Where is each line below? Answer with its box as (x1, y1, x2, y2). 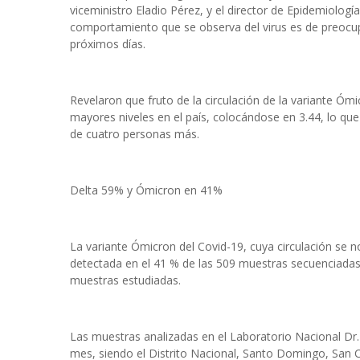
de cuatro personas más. (70, 126, 199, 141)
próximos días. (70, 36, 145, 51)
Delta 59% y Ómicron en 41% (70, 182, 223, 198)
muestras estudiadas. (70, 272, 181, 288)
